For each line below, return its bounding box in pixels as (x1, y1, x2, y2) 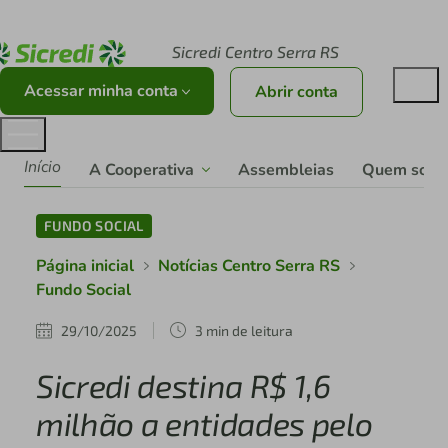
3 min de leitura (194, 321, 293, 339)
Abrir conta (255, 81, 338, 104)
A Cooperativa (89, 158, 194, 181)
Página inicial (35, 255, 134, 278)
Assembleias (238, 158, 334, 181)
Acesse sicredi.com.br (40, 10, 206, 30)
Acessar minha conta (24, 80, 182, 103)
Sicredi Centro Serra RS (171, 42, 339, 61)
